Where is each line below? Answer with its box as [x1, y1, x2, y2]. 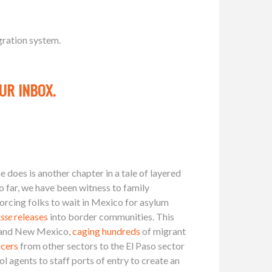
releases [12, 210, 48, 222]
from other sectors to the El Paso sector [18, 239, 185, 251]
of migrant [140, 225, 186, 237]
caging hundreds [72, 225, 140, 237]
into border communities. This [48, 210, 174, 222]
